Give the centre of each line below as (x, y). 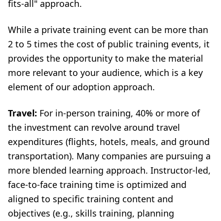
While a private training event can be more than (108, 30)
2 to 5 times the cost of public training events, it (109, 44)
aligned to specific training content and (91, 199)
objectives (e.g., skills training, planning (91, 213)
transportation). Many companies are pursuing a (109, 156)
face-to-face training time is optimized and (97, 184)
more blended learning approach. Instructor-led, (109, 170)
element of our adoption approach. (81, 87)
